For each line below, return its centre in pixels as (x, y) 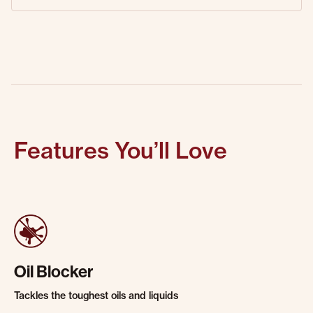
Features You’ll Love (121, 150)
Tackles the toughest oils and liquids (96, 296)
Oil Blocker (53, 272)
